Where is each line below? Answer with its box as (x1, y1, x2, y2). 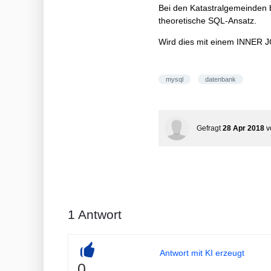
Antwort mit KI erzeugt (159, 248, 244, 258)
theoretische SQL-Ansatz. (158, 16, 256, 25)
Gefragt (197, 124, 221, 132)
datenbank (205, 76, 236, 83)
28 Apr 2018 (223, 124, 264, 132)
